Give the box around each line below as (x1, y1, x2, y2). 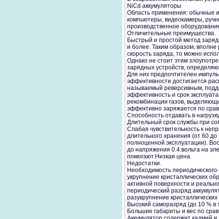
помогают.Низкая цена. (127, 153, 192, 160)
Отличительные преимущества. (127, 30, 216, 37)
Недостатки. (127, 160, 161, 167)
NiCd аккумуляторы (127, 2, 181, 9)
